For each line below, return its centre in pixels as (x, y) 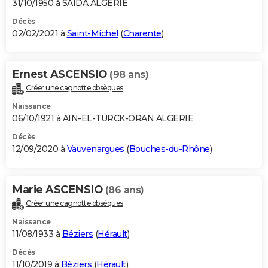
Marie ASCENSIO (59, 190)
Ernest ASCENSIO (61, 74)
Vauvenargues (95, 149)
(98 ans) (129, 75)
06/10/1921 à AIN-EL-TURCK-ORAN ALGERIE (103, 119)
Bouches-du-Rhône (169, 149)
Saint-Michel (92, 34)
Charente (142, 34)
